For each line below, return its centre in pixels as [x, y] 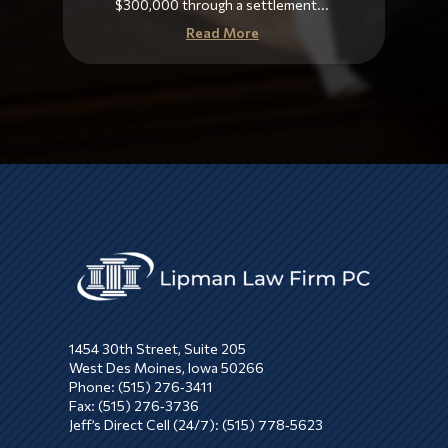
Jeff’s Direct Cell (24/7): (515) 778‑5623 [195, 425]
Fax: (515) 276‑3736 [133, 406]
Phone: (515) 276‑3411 [140, 387]
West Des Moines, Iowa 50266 [166, 368]
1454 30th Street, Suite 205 [157, 349]
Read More [222, 32]
